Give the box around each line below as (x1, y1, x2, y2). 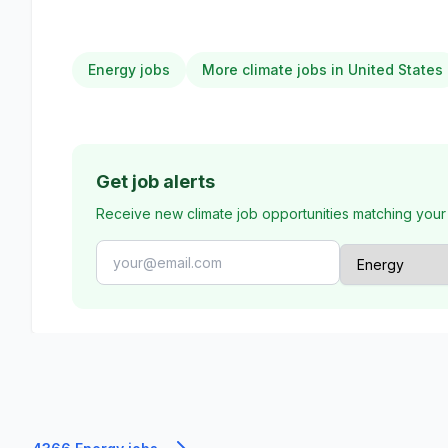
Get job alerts (96, 171, 215, 192)
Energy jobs (88, 61, 170, 78)
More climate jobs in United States (202, 61, 443, 78)
